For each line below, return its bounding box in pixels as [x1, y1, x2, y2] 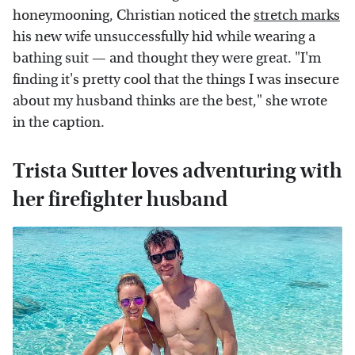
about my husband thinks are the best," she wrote [13, 92, 327, 109]
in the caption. [13, 113, 105, 131]
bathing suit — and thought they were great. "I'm [13, 49, 321, 67]
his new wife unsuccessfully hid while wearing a [13, 28, 315, 45]
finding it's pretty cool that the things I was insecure [13, 71, 339, 88]
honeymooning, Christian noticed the [13, 6, 254, 24]
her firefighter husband [13, 186, 227, 212]
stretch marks [254, 6, 340, 24]
